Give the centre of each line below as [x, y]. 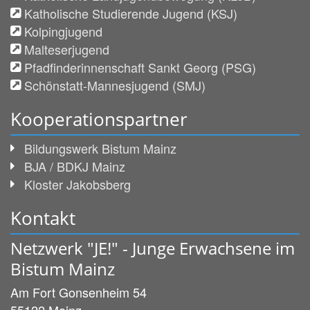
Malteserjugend [67, 49]
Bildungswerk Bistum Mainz [100, 148]
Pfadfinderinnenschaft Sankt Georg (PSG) [140, 67]
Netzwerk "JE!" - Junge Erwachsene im [153, 248]
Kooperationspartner [99, 119]
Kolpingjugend [63, 31]
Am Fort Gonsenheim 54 [79, 292]
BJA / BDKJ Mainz [75, 166]
